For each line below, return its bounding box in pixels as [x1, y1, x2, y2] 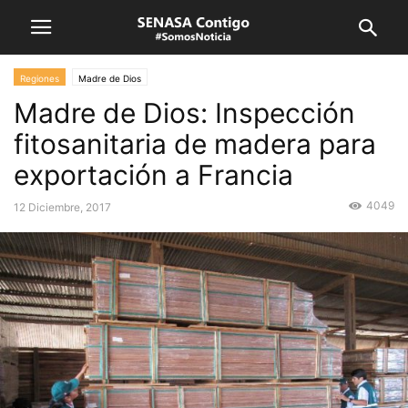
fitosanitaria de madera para [14, 127, 376, 160]
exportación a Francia [14, 158, 293, 191]
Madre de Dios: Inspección [14, 97, 355, 129]
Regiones [20, 73, 59, 84]
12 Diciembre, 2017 [14, 200, 111, 214]
